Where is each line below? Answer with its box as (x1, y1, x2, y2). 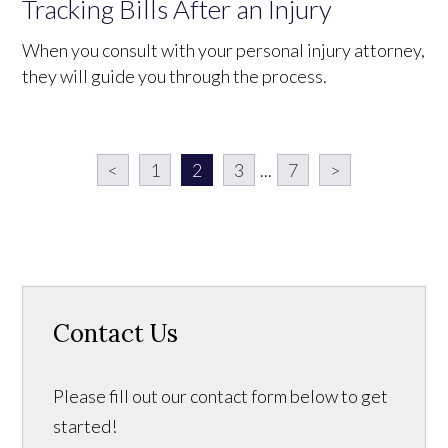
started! (53, 414, 118, 437)
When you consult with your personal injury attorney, (22, 38, 426, 61)
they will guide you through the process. (22, 64, 328, 87)
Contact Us (53, 317, 179, 349)
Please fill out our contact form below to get (53, 384, 389, 407)
